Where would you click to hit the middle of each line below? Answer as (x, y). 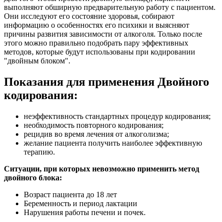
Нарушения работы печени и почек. (85, 213)
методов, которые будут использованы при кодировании (100, 52)
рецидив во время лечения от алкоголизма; (96, 134)
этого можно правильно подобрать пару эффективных (96, 43)
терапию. (39, 152)
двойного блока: (33, 178)
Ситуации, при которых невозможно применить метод (102, 169)
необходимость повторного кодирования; (94, 125)
